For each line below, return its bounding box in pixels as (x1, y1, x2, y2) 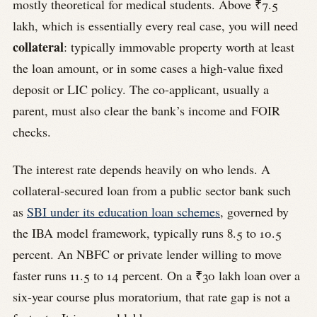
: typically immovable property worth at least (64, 38, 294, 56)
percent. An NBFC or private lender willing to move (13, 245, 282, 263)
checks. (13, 123, 51, 141)
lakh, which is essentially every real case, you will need (13, 17, 298, 35)
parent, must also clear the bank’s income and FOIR (13, 102, 280, 120)
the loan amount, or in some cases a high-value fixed (13, 59, 283, 77)
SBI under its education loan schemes (27, 202, 220, 220)
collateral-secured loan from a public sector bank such (13, 181, 291, 199)
